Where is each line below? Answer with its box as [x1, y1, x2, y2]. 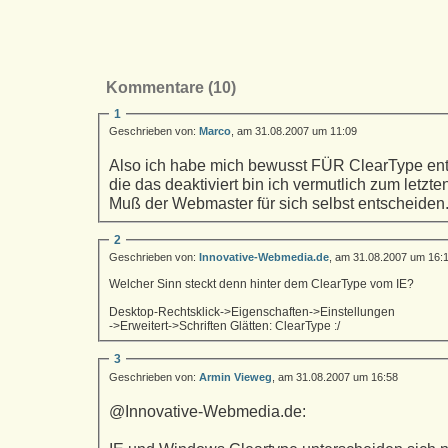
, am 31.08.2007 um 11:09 [231, 125, 357, 138]
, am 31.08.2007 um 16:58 [272, 370, 398, 383]
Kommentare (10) [98, 79, 236, 96]
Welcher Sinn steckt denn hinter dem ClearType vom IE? [109, 276, 417, 291]
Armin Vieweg [199, 370, 272, 383]
